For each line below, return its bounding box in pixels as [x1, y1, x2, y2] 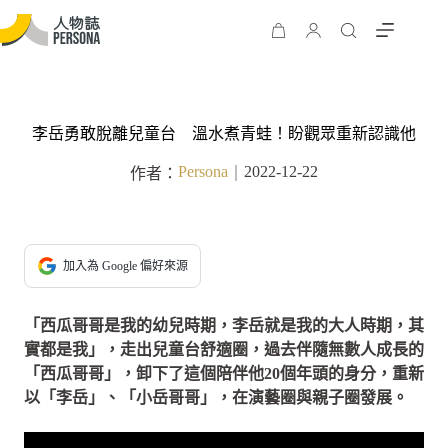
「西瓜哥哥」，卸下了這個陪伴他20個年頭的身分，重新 [24, 365, 424, 382]
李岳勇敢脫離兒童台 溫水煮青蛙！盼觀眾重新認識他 [32, 125, 416, 142]
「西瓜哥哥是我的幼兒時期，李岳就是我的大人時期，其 [24, 317, 424, 334]
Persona [178, 163, 228, 180]
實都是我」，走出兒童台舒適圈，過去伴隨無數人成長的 [24, 341, 424, 358]
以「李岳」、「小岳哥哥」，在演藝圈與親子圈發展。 [24, 389, 408, 406]
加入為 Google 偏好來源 [63, 259, 188, 273]
